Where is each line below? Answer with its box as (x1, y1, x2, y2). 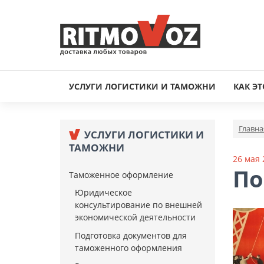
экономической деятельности (75, 212, 196, 223)
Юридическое (75, 187, 132, 198)
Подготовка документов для (75, 230, 187, 241)
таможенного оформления (75, 242, 182, 253)
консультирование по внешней (75, 199, 202, 210)
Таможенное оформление (69, 169, 173, 180)
